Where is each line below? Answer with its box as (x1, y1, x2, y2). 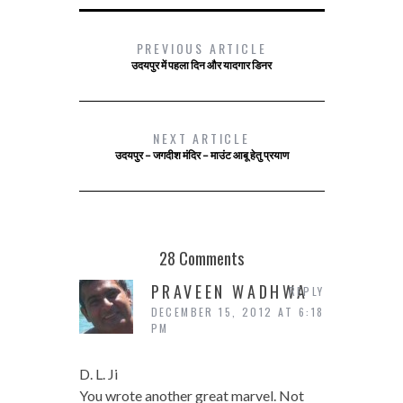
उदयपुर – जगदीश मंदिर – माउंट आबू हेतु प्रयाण (114, 148, 289, 162)
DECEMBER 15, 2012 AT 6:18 (150, 303, 325, 319)
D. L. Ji (78, 364, 118, 382)
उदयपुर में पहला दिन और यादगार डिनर (131, 58, 272, 72)
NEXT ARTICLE (153, 128, 250, 148)
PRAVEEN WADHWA (150, 279, 309, 303)
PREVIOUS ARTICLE (136, 38, 267, 58)
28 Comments (158, 245, 245, 270)
